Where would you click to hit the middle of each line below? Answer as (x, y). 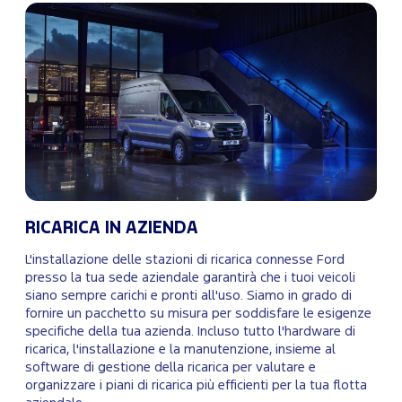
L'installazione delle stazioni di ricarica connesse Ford (185, 259)
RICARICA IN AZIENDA (112, 228)
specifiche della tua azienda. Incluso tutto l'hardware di (190, 331)
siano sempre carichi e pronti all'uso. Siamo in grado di (188, 295)
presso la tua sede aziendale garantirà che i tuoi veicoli (190, 277)
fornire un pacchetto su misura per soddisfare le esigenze (198, 313)
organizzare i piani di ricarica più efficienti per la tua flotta (196, 385)
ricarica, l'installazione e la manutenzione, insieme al (180, 349)
